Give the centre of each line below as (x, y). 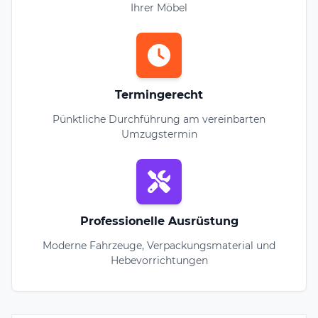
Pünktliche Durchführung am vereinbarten (159, 119)
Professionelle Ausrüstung (159, 221)
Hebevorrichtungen (159, 260)
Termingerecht (159, 94)
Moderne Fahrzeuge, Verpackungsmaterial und (159, 245)
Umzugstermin (159, 134)
